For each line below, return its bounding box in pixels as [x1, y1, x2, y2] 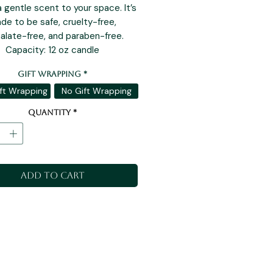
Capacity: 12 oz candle [5, 44, 99, 57]
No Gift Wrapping [61, 85, 132, 97]
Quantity [28, 108, 71, 118]
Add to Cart [20, 169, 85, 180]
